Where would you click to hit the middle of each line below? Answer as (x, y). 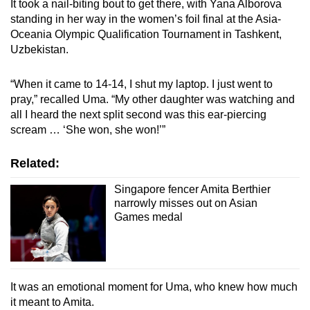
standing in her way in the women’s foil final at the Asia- (146, 19)
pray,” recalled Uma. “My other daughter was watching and (153, 100)
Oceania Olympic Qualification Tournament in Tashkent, (146, 35)
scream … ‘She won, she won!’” (88, 130)
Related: (35, 164)
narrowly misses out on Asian (185, 203)
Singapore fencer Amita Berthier (192, 190)
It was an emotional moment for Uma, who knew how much (154, 286)
